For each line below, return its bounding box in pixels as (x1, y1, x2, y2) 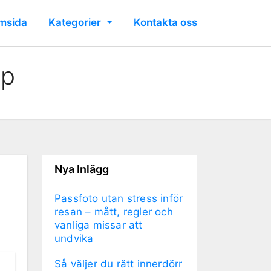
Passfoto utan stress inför (54, 192, 183, 204)
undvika (54, 232, 94, 244)
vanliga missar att (54, 218, 143, 231)
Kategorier (48, 16, 104, 29)
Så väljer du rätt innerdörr (54, 257, 183, 270)
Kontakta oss (134, 16, 197, 29)
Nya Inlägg (54, 162, 109, 175)
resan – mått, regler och (54, 205, 173, 218)
